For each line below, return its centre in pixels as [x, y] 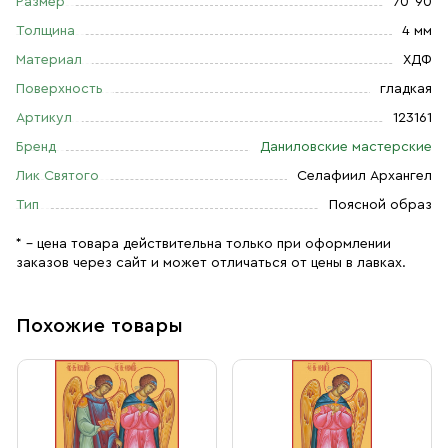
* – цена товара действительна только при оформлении [203, 244]
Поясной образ [380, 205]
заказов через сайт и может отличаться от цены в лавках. [211, 263]
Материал [49, 60]
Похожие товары [99, 326]
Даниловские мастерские [346, 147]
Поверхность [59, 89]
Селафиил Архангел [364, 176]
